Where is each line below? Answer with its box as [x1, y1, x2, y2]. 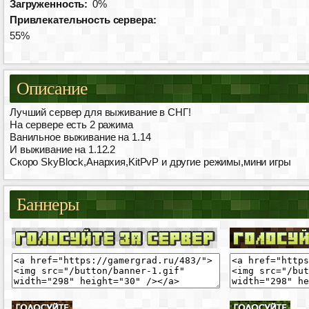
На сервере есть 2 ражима [10, 119, 133, 130]
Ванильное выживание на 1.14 [10, 131, 151, 143]
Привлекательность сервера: [10, 14, 157, 26]
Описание [17, 78, 88, 99]
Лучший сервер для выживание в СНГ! [10, 106, 191, 118]
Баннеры [17, 194, 79, 215]
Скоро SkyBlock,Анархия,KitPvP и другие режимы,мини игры [10, 156, 291, 168]
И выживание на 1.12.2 [10, 143, 116, 155]
